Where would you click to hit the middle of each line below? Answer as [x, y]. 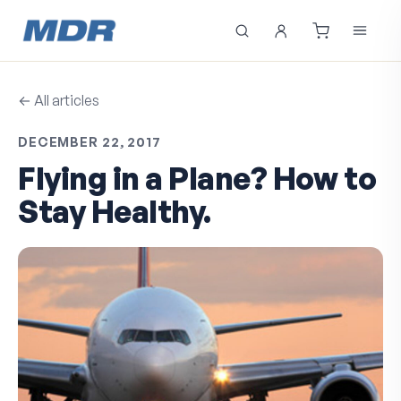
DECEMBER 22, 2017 [90, 141]
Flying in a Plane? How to [197, 178]
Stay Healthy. [115, 211]
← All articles [59, 100]
